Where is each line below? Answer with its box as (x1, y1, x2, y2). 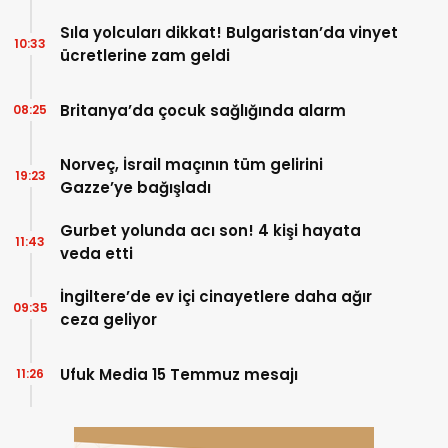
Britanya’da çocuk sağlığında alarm (60, 99, 346, 121)
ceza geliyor (60, 309, 157, 331)
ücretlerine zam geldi (60, 45, 230, 67)
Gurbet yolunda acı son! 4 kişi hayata (60, 220, 361, 242)
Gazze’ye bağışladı (60, 177, 211, 199)
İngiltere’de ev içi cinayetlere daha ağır (60, 286, 372, 308)
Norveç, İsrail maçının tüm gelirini (60, 154, 323, 176)
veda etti (60, 243, 133, 265)
